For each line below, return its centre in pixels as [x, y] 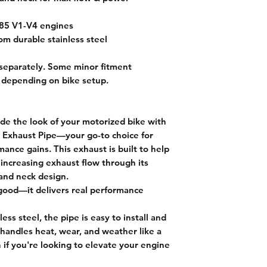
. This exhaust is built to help [109, 148]
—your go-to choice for [105, 135]
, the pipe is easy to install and [103, 217]
